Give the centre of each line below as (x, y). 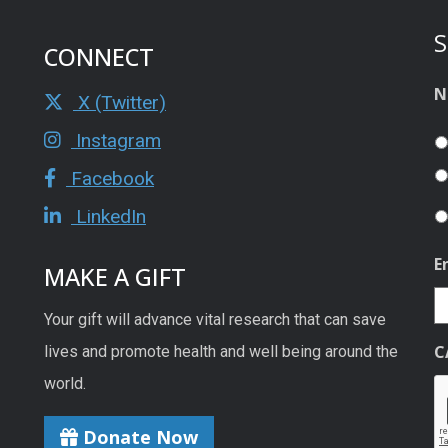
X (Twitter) (119, 103)
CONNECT (99, 57)
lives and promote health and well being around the (221, 352)
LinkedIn (108, 217)
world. (65, 384)
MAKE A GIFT (115, 277)
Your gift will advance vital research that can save (215, 320)
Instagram (116, 141)
